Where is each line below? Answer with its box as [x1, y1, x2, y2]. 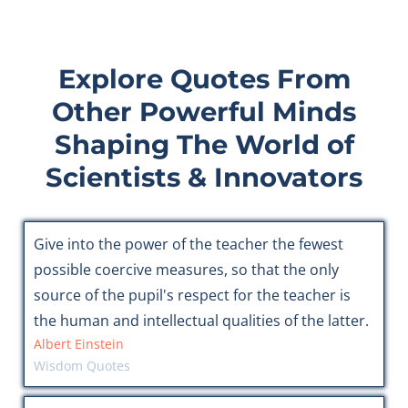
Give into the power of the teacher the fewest [33, 234, 343, 255]
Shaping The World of [54, 128, 354, 161]
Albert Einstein [33, 335, 124, 353]
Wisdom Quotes [33, 357, 130, 375]
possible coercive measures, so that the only [33, 260, 339, 280]
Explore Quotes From [57, 63, 351, 96]
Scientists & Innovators [46, 161, 362, 194]
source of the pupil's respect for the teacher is [33, 285, 351, 306]
